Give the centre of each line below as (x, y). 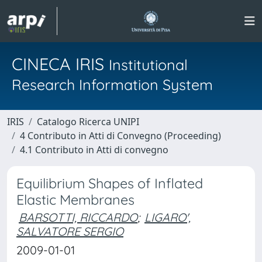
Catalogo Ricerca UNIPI (88, 122)
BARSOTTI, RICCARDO (78, 217)
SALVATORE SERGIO (70, 231)
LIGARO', (168, 217)
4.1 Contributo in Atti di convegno (94, 150)
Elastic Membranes (75, 200)
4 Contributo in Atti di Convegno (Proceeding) (120, 136)
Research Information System (112, 85)
